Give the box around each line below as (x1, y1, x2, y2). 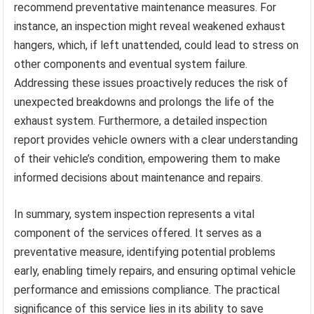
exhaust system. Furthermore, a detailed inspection (14, 114, 268, 128)
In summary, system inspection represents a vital (14, 207, 255, 221)
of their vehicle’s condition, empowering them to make (14, 151, 281, 165)
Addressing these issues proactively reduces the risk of (14, 76, 289, 90)
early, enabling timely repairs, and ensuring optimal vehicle (14, 264, 296, 278)
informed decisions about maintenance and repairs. (14, 170, 264, 184)
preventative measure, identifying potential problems (14, 245, 276, 259)
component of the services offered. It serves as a (14, 226, 262, 240)
